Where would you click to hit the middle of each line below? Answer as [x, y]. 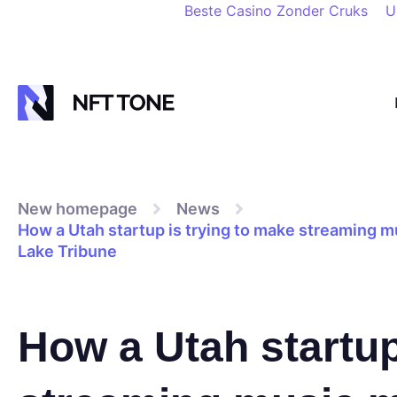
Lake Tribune [67, 251]
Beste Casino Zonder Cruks [276, 11]
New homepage [78, 209]
